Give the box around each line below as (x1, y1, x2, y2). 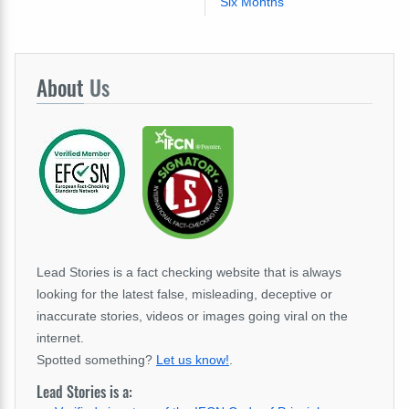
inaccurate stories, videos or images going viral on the (37, 309, 348, 324)
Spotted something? (37, 352, 156, 368)
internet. (37, 330, 84, 346)
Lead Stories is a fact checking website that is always (37, 265, 341, 280)
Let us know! (156, 352, 229, 368)
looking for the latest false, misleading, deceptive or (37, 287, 332, 302)
